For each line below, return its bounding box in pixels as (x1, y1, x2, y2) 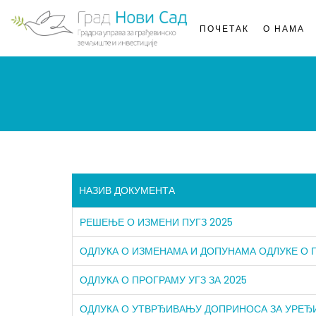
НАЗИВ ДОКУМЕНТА (79, 183, 175, 197)
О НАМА (263, 23, 305, 35)
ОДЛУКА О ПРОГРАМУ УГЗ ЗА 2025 (80, 273, 247, 287)
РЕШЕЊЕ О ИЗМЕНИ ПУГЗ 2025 (80, 215, 233, 229)
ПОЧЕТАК (200, 23, 249, 35)
